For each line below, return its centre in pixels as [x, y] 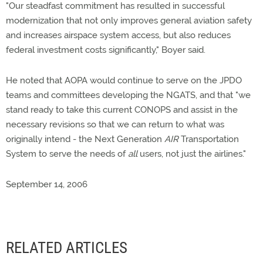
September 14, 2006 [47, 184]
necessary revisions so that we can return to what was [115, 124]
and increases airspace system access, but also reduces [118, 35]
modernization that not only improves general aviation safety [129, 21]
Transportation [209, 139]
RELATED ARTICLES [67, 248]
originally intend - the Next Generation [85, 139]
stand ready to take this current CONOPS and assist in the [122, 110]
